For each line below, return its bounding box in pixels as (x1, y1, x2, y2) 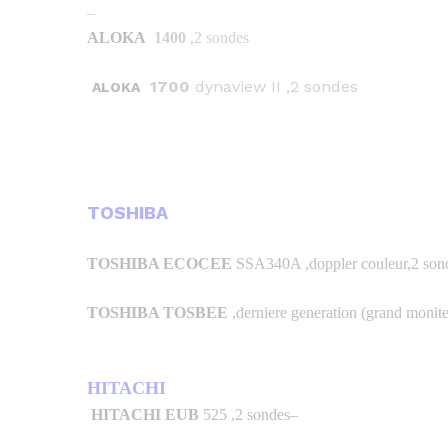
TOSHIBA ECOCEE (87, 254, 232, 272)
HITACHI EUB (91, 405, 199, 423)
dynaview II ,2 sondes (190, 76, 358, 96)
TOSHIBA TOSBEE (87, 303, 232, 321)
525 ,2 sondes (199, 405, 290, 423)
